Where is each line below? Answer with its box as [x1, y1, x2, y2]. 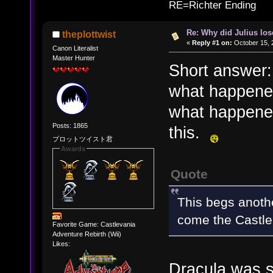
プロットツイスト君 [52, 135, 113, 143]
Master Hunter [52, 54, 95, 62]
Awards [60, 144, 85, 152]
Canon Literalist [52, 44, 98, 52]
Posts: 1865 [52, 122, 88, 130]
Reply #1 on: [191, 38, 232, 46]
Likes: [52, 240, 70, 248]
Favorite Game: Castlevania [52, 221, 135, 229]
